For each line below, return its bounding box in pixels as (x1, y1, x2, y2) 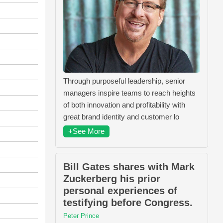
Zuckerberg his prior (63, 173, 160, 184)
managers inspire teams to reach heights (63, 88, 196, 97)
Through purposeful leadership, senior (63, 76, 185, 85)
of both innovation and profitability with (63, 100, 185, 109)
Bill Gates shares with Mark (63, 161, 195, 172)
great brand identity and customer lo (63, 112, 179, 121)
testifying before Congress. (63, 197, 193, 208)
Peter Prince (63, 212, 99, 220)
